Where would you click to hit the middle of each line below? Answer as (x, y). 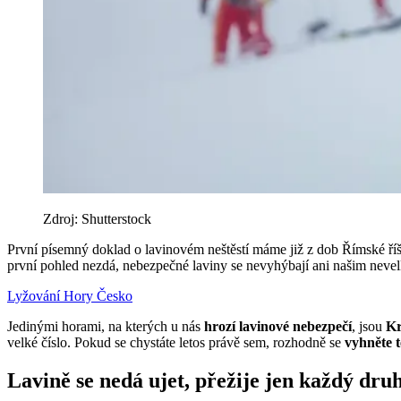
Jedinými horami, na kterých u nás (106, 327)
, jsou (369, 327)
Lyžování (35, 296)
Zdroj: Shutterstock (97, 219)
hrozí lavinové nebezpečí (278, 327)
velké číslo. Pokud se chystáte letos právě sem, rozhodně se (176, 343)
